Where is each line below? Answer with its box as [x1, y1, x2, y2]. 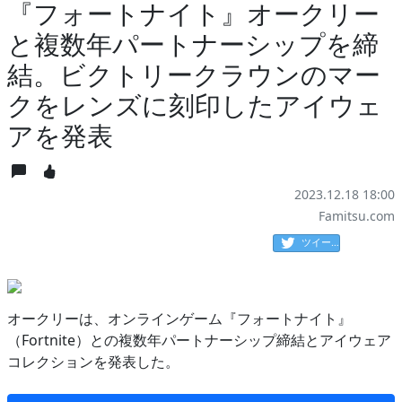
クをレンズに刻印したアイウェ [7, 87, 382, 123]
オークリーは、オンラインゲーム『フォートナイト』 [7, 309, 352, 329]
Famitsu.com [319, 207, 395, 225]
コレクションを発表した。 [7, 352, 179, 372]
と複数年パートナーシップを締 [7, 26, 379, 62]
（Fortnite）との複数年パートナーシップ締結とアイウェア [7, 330, 391, 351]
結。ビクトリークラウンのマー [7, 57, 380, 92]
